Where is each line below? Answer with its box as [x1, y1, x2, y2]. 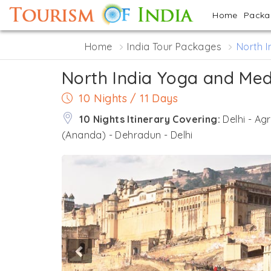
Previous [63, 154, 114, 169]
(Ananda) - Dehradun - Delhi [62, 129, 193, 141]
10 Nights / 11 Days [79, 91, 178, 105]
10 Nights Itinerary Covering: [79, 113, 223, 125]
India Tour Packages [127, 41, 222, 53]
